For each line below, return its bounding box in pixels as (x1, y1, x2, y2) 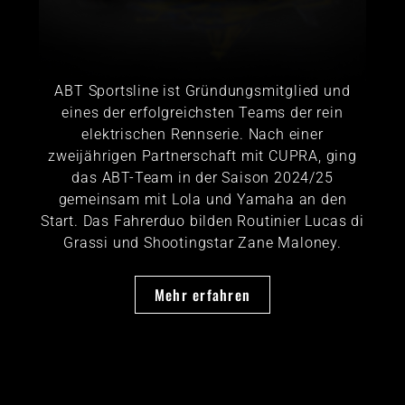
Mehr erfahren (154, 283, 251, 306)
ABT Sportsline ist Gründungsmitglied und (54, 81, 351, 99)
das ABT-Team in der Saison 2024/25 (71, 168, 334, 186)
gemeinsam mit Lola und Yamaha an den (58, 190, 347, 208)
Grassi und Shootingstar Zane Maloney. (63, 233, 342, 251)
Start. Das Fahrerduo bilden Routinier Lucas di (41, 212, 364, 230)
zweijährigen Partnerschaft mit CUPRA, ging (48, 146, 357, 165)
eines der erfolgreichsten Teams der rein (61, 103, 344, 121)
